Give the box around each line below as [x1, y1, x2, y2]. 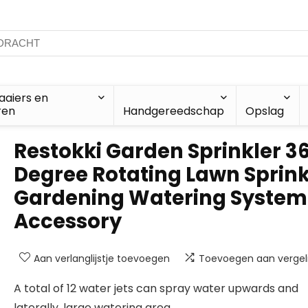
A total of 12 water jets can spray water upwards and [14, 280, 298, 296]
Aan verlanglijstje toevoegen [34, 252, 170, 265]
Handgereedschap [122, 103, 224, 119]
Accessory [14, 208, 122, 235]
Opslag [245, 103, 284, 119]
